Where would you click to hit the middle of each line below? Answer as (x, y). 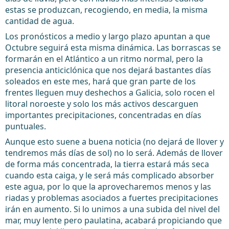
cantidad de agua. (40, 21)
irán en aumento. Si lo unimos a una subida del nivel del (112, 209)
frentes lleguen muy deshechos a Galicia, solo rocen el (110, 93)
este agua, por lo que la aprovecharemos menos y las (108, 187)
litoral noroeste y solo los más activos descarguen (102, 104)
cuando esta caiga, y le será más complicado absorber (110, 175)
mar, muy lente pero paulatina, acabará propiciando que (113, 220)
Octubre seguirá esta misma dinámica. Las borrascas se (113, 48)
